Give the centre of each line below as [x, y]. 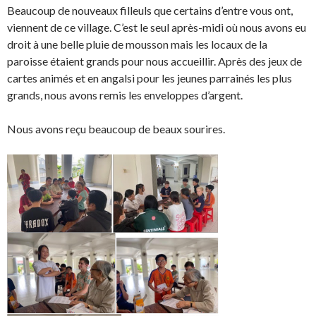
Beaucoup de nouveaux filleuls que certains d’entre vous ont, [150, 10]
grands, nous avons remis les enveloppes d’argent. [125, 95]
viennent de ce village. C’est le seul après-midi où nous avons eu [157, 27]
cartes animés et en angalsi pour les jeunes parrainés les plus [150, 78]
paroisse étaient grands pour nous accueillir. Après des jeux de [154, 61]
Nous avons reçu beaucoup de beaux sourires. [116, 128]
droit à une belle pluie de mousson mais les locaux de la [137, 44]
